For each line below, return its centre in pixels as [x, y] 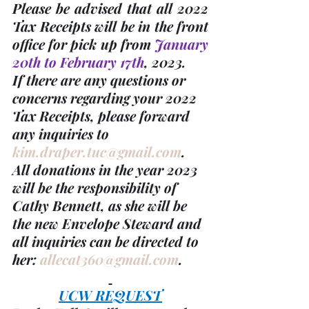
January [181, 44]
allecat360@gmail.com [109, 259]
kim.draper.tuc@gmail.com [97, 152]
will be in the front [149, 26]
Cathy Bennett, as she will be [101, 206]
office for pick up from [83, 44]
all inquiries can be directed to [107, 241]
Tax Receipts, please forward [103, 116]
